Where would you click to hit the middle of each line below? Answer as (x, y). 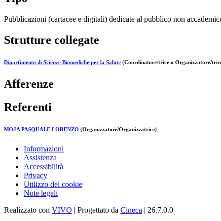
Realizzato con (28, 210)
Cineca (131, 210)
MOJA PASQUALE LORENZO (41, 129)
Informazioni (44, 148)
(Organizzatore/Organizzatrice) (118, 129)
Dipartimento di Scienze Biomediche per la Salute (62, 62)
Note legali (41, 193)
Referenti (28, 107)
